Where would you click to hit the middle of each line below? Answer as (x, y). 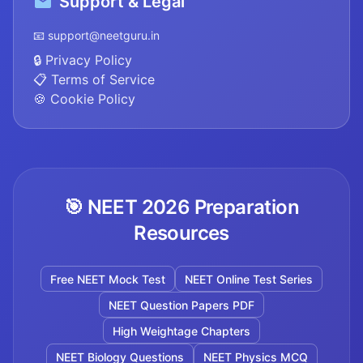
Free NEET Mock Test (108, 279)
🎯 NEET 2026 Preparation (181, 207)
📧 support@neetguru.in (96, 36)
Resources (181, 233)
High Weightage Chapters (181, 331)
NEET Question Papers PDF (181, 305)
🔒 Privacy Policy (83, 60)
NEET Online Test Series (249, 279)
